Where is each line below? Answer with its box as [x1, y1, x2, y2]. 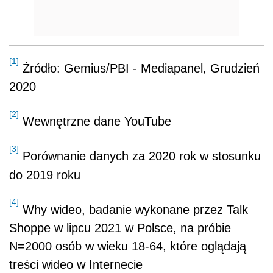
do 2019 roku [9, 168, 80, 182]
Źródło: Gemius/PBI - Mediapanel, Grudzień [19, 62, 260, 76]
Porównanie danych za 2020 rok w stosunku [19, 149, 261, 163]
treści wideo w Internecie [9, 257, 143, 271]
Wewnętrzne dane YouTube [19, 115, 171, 129]
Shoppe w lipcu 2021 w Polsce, [9, 221, 180, 235]
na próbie [180, 221, 231, 235]
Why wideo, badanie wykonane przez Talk [19, 202, 248, 216]
